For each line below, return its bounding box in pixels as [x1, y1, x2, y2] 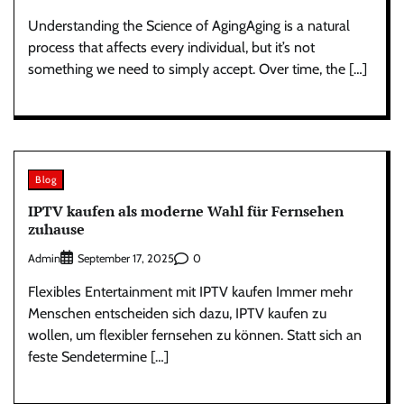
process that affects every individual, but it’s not [28, 38, 315, 56]
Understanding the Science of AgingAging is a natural [28, 16, 350, 34]
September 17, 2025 [78, 252, 174, 266]
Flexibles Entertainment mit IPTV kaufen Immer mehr [28, 283, 353, 301]
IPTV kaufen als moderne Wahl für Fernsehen [28, 201, 344, 222]
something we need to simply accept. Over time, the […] [28, 60, 367, 78]
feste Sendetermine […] [28, 348, 169, 366]
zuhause [28, 219, 85, 240]
